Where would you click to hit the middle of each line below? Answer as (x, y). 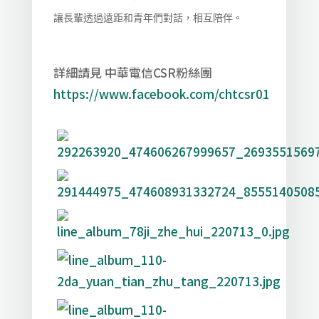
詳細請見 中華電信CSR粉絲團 (134, 72)
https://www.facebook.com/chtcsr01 (161, 94)
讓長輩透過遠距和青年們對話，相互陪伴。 (148, 18)
